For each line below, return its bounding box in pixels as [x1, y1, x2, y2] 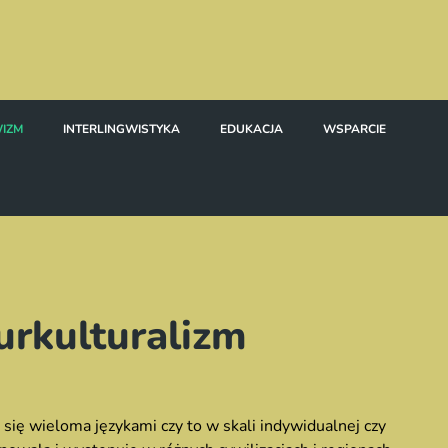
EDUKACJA [220, 121, 283, 137]
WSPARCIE [323, 121, 386, 137]
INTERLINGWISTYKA [63, 121, 180, 137]
